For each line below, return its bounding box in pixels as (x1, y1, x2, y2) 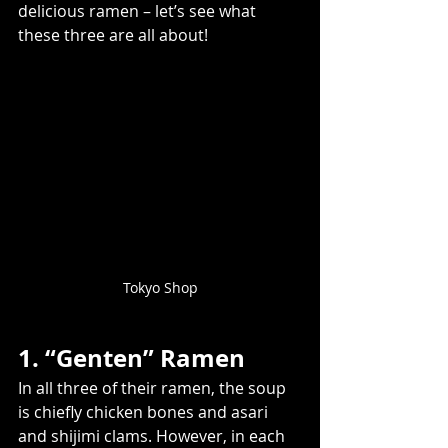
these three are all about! (18, 23, 208, 46)
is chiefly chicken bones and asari (18, 400, 272, 423)
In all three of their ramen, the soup (18, 376, 290, 399)
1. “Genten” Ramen (18, 340, 245, 375)
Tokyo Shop (122, 277, 198, 297)
